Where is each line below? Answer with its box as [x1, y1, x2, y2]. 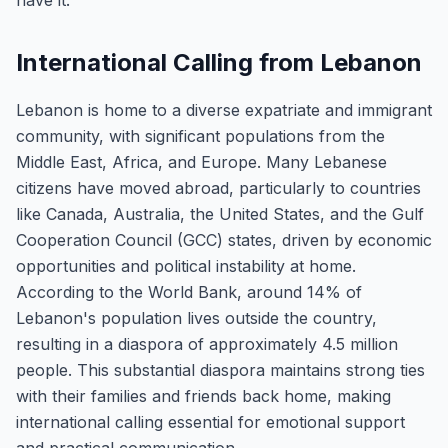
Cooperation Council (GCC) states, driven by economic [16, 230, 432, 250]
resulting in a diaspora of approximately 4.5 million [16, 334, 398, 354]
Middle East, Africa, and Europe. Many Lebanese [16, 152, 387, 172]
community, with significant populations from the [16, 126, 385, 146]
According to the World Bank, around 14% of [16, 282, 362, 302]
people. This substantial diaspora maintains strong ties [16, 360, 425, 380]
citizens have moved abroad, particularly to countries [16, 178, 421, 198]
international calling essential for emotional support [16, 412, 405, 432]
